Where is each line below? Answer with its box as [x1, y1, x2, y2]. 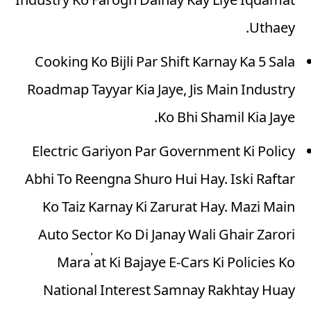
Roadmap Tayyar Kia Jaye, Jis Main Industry [27, 80, 295, 104]
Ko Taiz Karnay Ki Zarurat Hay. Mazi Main [42, 196, 295, 221]
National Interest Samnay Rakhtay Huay [43, 280, 295, 304]
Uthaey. [249, 18, 295, 42]
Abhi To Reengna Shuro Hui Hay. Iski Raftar [25, 169, 295, 193]
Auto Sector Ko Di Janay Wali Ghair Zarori [38, 224, 295, 249]
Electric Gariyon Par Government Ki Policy [32, 141, 295, 165]
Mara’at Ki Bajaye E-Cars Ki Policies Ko [57, 252, 295, 276]
